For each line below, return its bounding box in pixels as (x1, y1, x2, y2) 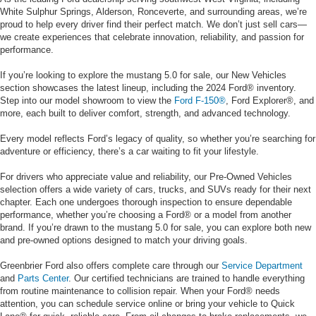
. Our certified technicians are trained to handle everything (68, 272, 305, 284)
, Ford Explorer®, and (226, 95, 314, 106)
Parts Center (18, 272, 68, 284)
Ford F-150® (174, 95, 226, 106)
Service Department (221, 260, 303, 271)
